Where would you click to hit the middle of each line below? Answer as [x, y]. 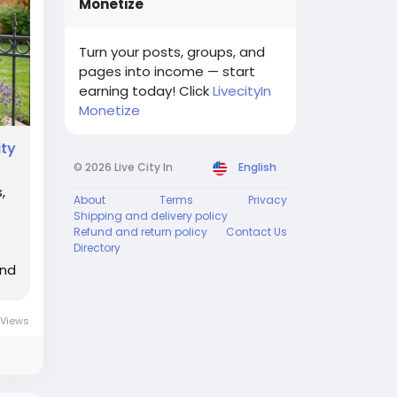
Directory [97, 248]
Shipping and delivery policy [150, 216]
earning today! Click [145, 91]
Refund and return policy [140, 232]
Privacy [267, 200]
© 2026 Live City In [123, 167]
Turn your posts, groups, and [171, 52]
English [257, 167]
